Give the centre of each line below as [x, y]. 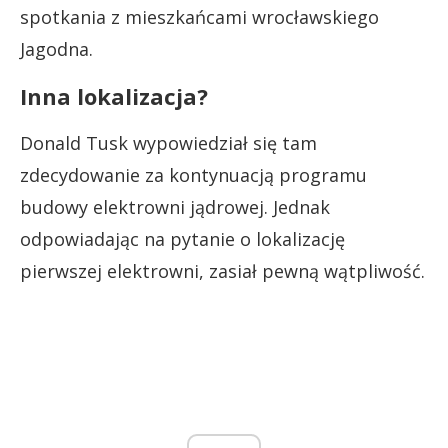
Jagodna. [56, 48]
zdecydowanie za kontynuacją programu [193, 174]
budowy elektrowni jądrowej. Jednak [175, 206]
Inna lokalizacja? [114, 95]
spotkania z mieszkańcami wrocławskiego [199, 16]
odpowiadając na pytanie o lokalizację [182, 238]
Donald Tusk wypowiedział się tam [168, 142]
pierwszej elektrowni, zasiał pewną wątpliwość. [222, 270]
